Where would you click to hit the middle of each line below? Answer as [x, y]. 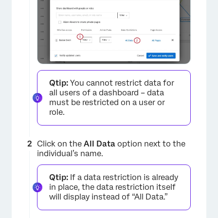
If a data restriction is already [123, 178]
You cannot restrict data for [121, 83]
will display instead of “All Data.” [109, 197]
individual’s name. [70, 154]
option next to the [150, 144]
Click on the [60, 144]
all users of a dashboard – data [107, 93]
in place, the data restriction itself [112, 187]
